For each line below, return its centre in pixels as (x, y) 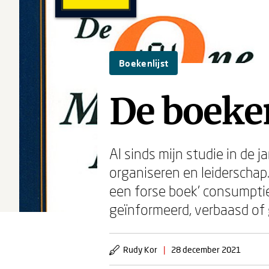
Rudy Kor (140, 249)
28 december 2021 (206, 249)
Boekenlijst (144, 63)
